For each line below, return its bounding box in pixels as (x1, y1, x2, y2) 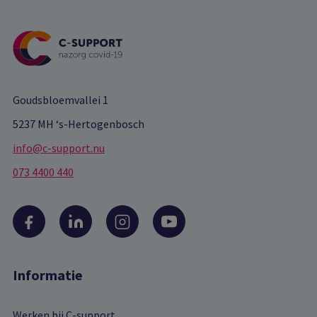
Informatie (12, 266, 83, 284)
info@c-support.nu (12, 141, 105, 156)
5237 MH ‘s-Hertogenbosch (12, 117, 144, 132)
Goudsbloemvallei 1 (12, 93, 108, 108)
